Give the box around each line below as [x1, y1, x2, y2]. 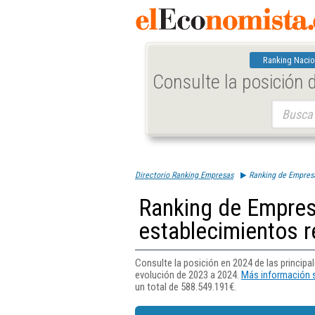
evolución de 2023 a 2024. [135, 269, 241, 281]
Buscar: [271, 101, 298, 111]
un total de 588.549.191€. [135, 281, 236, 293]
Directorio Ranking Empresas [135, 170, 233, 180]
